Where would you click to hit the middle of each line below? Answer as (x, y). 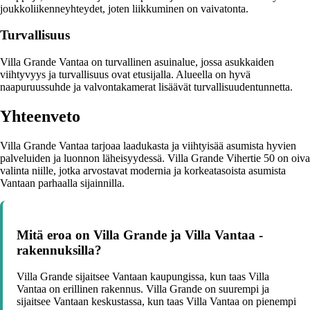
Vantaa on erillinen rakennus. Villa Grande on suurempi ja (143, 289)
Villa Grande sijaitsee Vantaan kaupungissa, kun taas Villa (143, 277)
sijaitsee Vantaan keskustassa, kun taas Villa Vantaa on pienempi (156, 302)
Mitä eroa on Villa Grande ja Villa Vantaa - (140, 235)
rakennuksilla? (59, 250)
